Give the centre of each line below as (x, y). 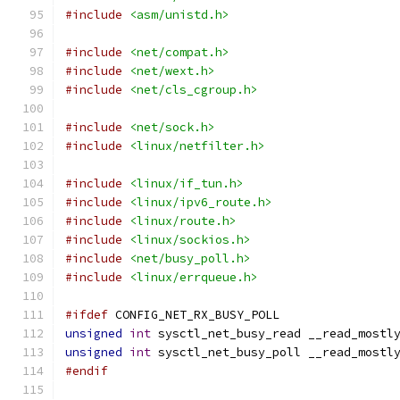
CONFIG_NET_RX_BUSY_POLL (194, 315)
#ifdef (87, 315)
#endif (87, 371)
